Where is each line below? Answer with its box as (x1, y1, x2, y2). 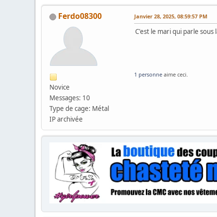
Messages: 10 (49, 93, 90, 103)
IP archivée (49, 115, 83, 124)
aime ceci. (162, 71, 188, 78)
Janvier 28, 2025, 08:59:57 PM (134, 13, 207, 20)
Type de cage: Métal (49, 104, 109, 113)
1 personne (134, 71, 162, 78)
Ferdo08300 (58, 11, 102, 22)
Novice (49, 83, 70, 92)
